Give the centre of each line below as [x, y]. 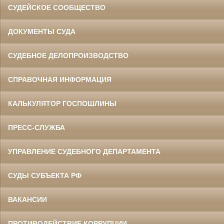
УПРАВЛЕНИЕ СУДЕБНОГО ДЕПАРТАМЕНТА [84, 152]
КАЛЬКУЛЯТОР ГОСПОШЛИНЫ [62, 104]
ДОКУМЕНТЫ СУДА [42, 32]
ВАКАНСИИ [27, 200]
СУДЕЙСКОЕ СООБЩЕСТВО [57, 8]
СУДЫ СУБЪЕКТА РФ [45, 176]
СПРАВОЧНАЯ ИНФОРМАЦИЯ [60, 80]
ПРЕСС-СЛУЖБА [36, 128]
